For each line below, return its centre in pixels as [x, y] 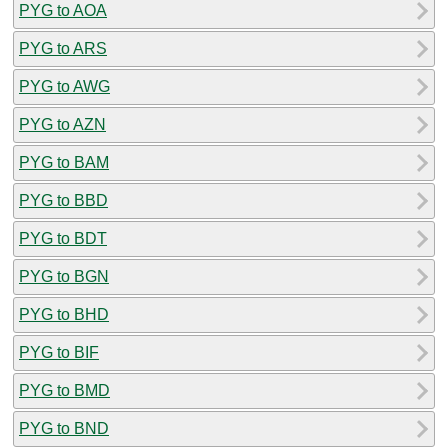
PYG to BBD [63, 200]
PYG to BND [64, 428]
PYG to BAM [64, 162]
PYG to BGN [64, 276]
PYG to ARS [63, 48]
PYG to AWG [64, 86]
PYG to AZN [62, 124]
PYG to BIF [59, 352]
